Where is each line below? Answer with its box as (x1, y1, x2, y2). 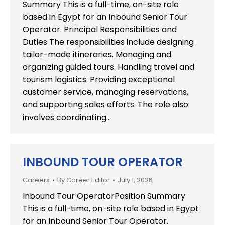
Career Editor (66, 175, 110, 185)
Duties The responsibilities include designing (23, 36, 194, 48)
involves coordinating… (23, 111, 111, 123)
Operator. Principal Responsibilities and (23, 24, 177, 35)
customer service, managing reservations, (23, 86, 188, 98)
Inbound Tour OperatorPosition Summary (23, 190, 185, 202)
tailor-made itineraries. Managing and (23, 49, 171, 60)
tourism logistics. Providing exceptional (23, 74, 175, 85)
